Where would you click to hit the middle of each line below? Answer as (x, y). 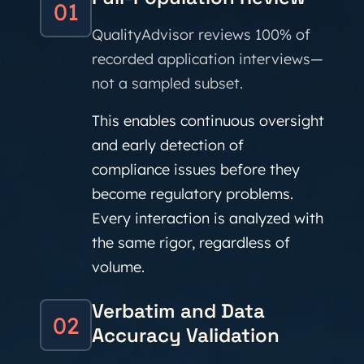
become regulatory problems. (193, 194)
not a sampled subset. (167, 83)
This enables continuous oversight (208, 121)
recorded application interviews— (208, 59)
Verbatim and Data (178, 311)
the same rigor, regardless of (191, 243)
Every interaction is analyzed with (208, 218)
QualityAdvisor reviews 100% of (201, 35)
